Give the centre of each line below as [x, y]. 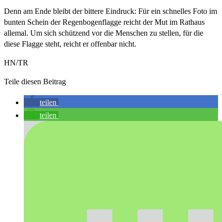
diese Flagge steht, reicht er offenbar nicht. [70, 44]
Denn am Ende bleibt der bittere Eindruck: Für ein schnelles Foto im [111, 11]
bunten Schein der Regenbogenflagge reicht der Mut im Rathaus [104, 22]
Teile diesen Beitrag [35, 81]
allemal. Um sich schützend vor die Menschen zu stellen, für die [104, 33]
